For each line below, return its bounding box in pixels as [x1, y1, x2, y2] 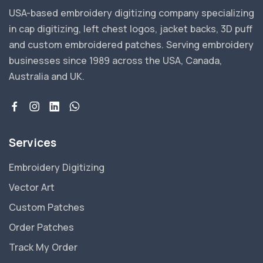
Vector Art [9, 181, 55, 194]
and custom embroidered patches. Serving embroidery [9, 38, 254, 52]
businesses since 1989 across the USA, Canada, [9, 54, 222, 68]
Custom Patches [9, 201, 85, 214]
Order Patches [9, 221, 74, 234]
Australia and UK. [9, 70, 85, 83]
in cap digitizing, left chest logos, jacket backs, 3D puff [9, 22, 252, 36]
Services [9, 135, 56, 151]
